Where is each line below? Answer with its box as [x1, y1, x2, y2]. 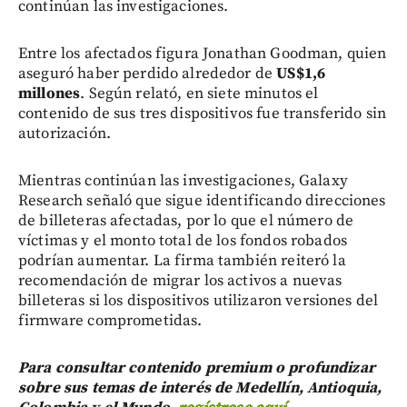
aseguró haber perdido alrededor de [18, 63, 277, 84]
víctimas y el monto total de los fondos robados [18, 230, 348, 251]
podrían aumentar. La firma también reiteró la [18, 250, 346, 271]
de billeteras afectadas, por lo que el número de [18, 210, 354, 231]
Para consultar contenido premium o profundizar [18, 357, 375, 378]
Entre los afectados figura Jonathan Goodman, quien [18, 43, 387, 64]
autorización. [18, 123, 111, 144]
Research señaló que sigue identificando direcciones [18, 190, 386, 211]
